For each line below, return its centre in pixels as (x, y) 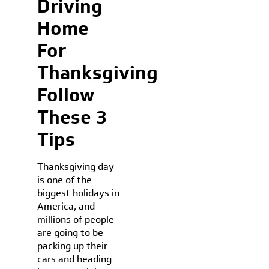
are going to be (71, 233)
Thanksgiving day (76, 167)
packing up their (73, 246)
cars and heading (75, 259)
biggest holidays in (79, 193)
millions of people (76, 219)
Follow (66, 95)
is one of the (65, 180)
